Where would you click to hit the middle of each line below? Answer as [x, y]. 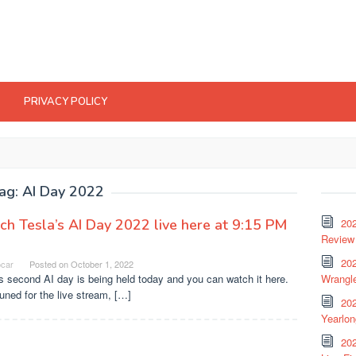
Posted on [50, 264]
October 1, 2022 [102, 264]
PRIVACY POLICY [66, 102]
